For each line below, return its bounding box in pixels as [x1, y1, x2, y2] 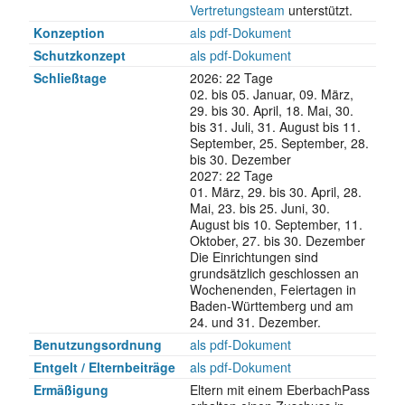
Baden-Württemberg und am [189, 296, 353, 315]
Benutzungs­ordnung [33, 334, 162, 353]
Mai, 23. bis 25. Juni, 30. [189, 198, 330, 217]
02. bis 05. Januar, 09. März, [189, 84, 353, 103]
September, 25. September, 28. [189, 133, 369, 152]
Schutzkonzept [33, 45, 126, 64]
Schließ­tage [33, 68, 107, 87]
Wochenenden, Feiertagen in [189, 279, 356, 298]
